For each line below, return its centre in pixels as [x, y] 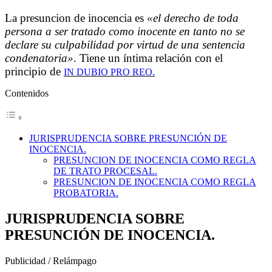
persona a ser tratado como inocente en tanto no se [125, 32]
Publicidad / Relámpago [51, 260]
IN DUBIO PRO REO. [109, 72]
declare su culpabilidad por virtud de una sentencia [125, 45]
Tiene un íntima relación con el [151, 58]
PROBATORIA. [86, 193]
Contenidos [27, 93]
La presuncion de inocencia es [76, 18]
